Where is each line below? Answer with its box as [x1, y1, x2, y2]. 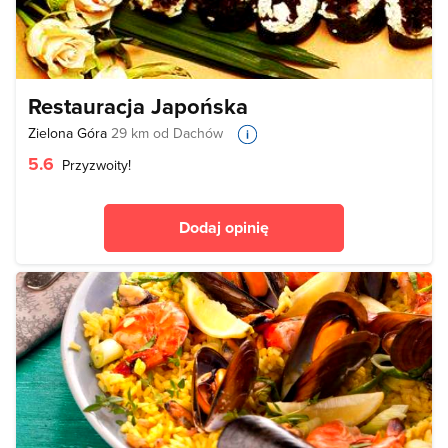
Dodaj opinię [179, 215, 269, 239]
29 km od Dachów [111, 122, 223, 143]
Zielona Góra [28, 122, 111, 143]
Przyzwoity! [58, 154, 131, 175]
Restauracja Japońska [28, 89, 248, 122]
